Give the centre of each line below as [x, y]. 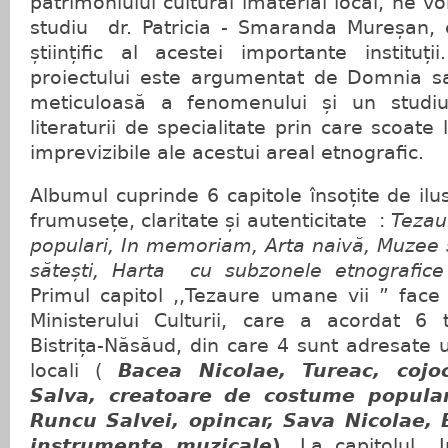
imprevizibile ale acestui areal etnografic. [227, 152]
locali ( [66, 370]
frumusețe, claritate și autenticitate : [211, 220]
